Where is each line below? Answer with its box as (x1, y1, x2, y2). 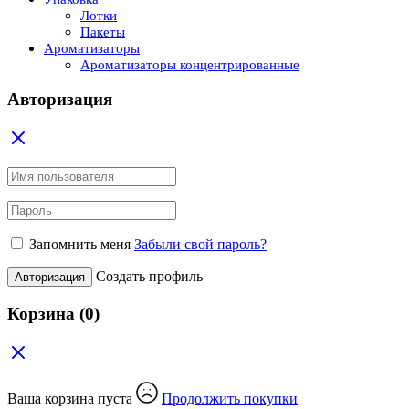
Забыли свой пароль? (134, 236, 267, 253)
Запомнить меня (29, 236, 131, 253)
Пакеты (80, 24, 125, 39)
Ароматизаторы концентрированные (80, 57, 299, 72)
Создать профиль (96, 268, 203, 285)
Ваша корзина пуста (7, 390, 136, 406)
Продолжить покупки (162, 390, 298, 406)
